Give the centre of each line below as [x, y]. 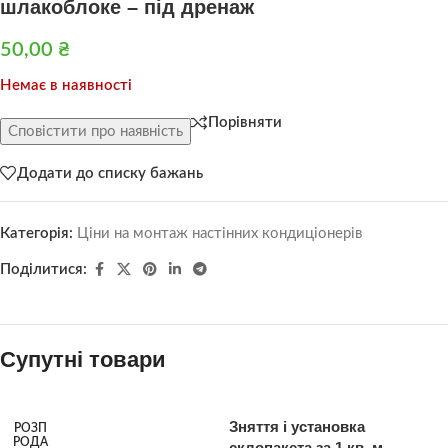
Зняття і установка [297, 427]
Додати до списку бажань [110, 173]
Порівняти [245, 123]
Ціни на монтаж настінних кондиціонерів [219, 234]
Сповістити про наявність [95, 132]
